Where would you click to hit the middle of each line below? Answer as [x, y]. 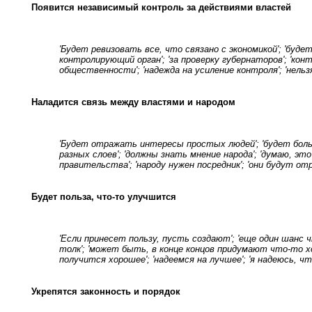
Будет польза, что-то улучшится [104, 196]
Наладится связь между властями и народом [133, 102]
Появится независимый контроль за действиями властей [161, 7]
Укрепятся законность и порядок [106, 291]
